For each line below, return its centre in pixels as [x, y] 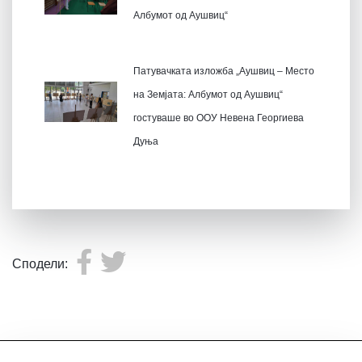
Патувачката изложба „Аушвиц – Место [224, 71]
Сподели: [40, 263]
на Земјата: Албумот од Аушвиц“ [208, 94]
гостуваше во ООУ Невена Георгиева [219, 118]
